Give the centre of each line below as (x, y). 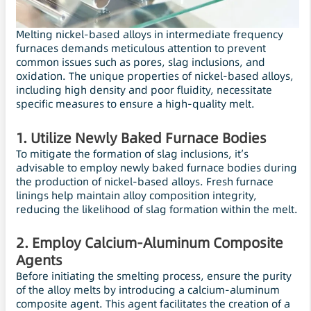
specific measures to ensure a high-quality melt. (135, 104)
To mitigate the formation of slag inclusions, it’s (132, 153)
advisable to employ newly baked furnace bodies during (157, 167)
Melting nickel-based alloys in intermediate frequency (150, 35)
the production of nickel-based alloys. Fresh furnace (145, 181)
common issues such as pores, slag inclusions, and (141, 62)
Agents (39, 260)
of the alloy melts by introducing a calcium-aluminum (148, 289)
